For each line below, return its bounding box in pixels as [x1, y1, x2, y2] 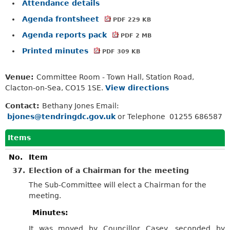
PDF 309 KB [100, 48, 140, 55]
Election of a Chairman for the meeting [29, 166, 189, 175]
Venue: [5, 72, 36, 81]
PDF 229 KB [110, 16, 151, 23]
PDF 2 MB [118, 32, 151, 39]
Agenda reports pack [22, 30, 109, 39]
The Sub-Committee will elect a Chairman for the [29, 180, 206, 189]
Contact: [5, 101, 42, 110]
